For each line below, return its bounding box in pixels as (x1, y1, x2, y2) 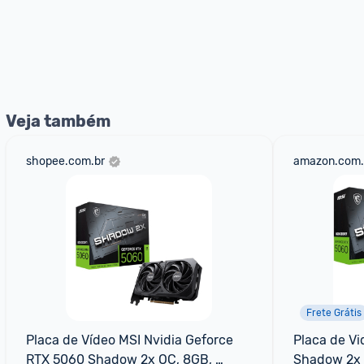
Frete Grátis (305, 307, 362, 318)
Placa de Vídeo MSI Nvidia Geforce (26, 332, 233, 348)
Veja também (6, 111, 110, 131)
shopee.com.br (26, 154, 105, 168)
